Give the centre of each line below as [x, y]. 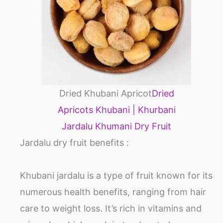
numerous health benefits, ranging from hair [113, 192]
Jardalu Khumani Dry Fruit [116, 126]
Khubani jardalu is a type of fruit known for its [116, 176]
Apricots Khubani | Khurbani [116, 110]
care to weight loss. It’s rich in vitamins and [111, 209]
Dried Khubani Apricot [105, 94]
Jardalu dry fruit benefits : [74, 143]
